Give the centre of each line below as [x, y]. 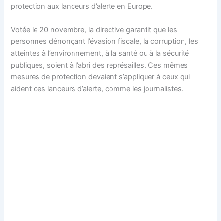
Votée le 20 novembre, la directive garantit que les [94, 30]
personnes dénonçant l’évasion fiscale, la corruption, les [105, 42]
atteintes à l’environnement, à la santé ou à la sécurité [100, 54]
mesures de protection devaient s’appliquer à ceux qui [101, 77]
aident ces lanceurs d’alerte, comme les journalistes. [97, 89]
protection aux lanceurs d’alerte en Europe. [82, 6]
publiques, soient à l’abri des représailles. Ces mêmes [100, 65]
